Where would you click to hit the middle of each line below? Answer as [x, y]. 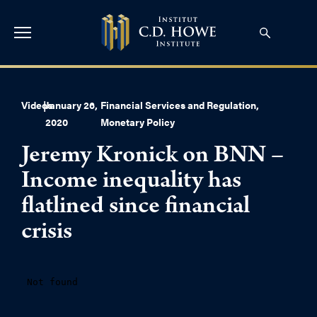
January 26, [72, 105]
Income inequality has [131, 183]
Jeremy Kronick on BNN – [152, 157]
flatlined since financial [136, 208]
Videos [37, 105]
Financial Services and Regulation [178, 105]
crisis [47, 234]
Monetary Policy [137, 122]
